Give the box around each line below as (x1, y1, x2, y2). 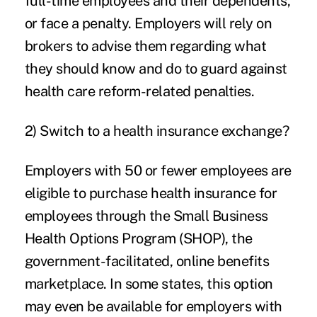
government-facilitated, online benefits (24, 252, 270, 270)
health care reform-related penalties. (24, 82, 255, 100)
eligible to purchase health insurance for (24, 184, 277, 202)
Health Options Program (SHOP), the (24, 229, 253, 247)
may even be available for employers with (24, 297, 282, 315)
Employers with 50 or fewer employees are (24, 161, 292, 179)
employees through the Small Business (24, 207, 268, 224)
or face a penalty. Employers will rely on (24, 14, 272, 32)
